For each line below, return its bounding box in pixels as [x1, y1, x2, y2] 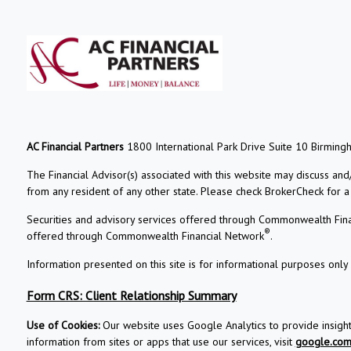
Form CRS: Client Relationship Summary [26, 287, 237, 303]
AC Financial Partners [26, 139, 127, 154]
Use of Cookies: [26, 317, 100, 332]
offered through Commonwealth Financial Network [26, 228, 264, 243]
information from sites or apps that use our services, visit [26, 334, 295, 349]
